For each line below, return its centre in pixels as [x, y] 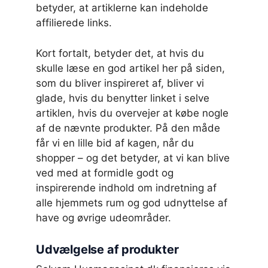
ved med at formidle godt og [105, 173]
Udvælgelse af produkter [107, 249]
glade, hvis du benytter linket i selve [123, 98]
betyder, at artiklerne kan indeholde [122, 8]
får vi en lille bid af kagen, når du [115, 143]
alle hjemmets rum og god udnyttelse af [132, 202]
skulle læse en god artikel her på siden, [130, 68]
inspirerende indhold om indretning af [126, 188]
